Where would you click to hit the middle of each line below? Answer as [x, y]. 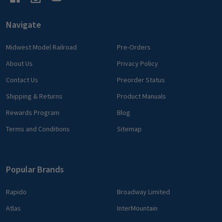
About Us [19, 64]
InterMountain [137, 208]
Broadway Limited [143, 192]
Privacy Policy [138, 64]
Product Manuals [141, 96]
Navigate [24, 25]
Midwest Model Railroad [41, 47]
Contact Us [22, 80]
